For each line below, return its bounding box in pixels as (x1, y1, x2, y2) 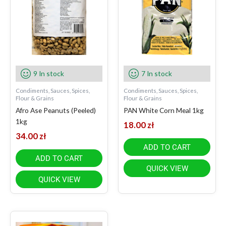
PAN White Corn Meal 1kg (124, 106, 204, 115)
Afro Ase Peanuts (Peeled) (16, 106, 96, 115)
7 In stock (141, 69, 172, 78)
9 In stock (33, 69, 64, 78)
